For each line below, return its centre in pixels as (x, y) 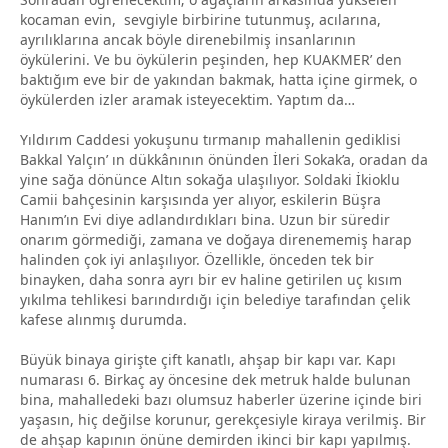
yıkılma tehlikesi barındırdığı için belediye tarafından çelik (215, 299)
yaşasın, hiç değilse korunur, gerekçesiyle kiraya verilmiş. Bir (223, 419)
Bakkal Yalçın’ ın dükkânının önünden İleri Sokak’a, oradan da (224, 159)
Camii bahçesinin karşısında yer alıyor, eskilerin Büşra (200, 199)
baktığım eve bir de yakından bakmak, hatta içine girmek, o (218, 79)
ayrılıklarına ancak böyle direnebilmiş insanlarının (188, 39)
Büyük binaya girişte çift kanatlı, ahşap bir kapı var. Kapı (208, 359)
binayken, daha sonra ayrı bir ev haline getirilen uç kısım (211, 279)
